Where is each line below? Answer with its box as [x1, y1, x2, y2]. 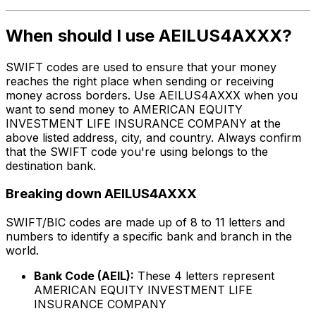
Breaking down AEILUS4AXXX [6, 186, 197, 202]
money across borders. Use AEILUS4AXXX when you [6, 87, 298, 102]
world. [6, 243, 39, 258]
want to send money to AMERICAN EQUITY [6, 102, 243, 116]
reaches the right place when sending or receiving [6, 73, 274, 88]
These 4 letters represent [134, 269, 274, 284]
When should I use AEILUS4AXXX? [6, 25, 292, 46]
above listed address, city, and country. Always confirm [6, 130, 301, 145]
